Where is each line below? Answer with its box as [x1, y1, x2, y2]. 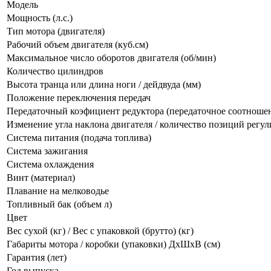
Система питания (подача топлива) [7, 132, 151, 143]
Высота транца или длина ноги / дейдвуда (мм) [7, 79, 201, 90]
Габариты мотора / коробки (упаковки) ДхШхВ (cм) [7, 238, 220, 249]
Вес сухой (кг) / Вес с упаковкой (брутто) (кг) [7, 225, 194, 236]
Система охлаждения [7, 158, 94, 169]
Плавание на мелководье [7, 185, 109, 196]
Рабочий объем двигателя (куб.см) [7, 39, 148, 50]
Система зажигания [7, 145, 88, 156]
